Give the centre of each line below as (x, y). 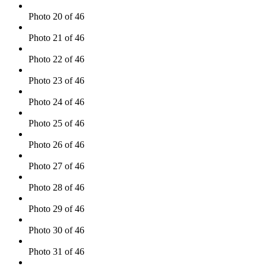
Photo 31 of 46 (56, 252)
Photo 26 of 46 (56, 145)
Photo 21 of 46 (56, 38)
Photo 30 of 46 (56, 230)
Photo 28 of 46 (56, 188)
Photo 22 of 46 (56, 59)
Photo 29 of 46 (56, 209)
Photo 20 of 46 (56, 17)
